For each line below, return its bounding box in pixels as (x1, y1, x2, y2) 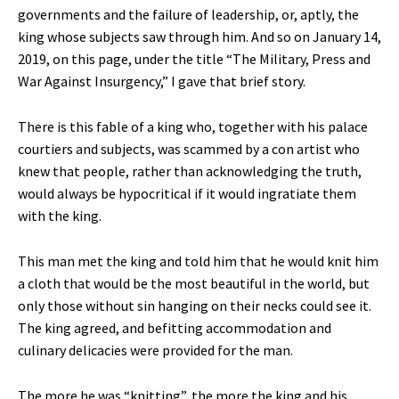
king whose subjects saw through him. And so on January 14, (18, 28, 381, 46)
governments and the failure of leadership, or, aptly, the (18, 5, 359, 24)
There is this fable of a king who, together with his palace (18, 118, 368, 136)
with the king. (18, 207, 102, 225)
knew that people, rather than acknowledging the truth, (18, 162, 362, 181)
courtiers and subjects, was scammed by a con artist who (18, 140, 360, 159)
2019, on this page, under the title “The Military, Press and (18, 50, 370, 69)
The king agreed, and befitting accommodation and (18, 319, 331, 338)
